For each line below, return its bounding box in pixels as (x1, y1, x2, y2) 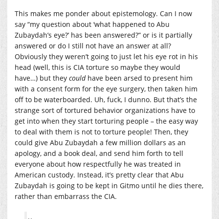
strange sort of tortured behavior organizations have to (15, 105, 195, 115)
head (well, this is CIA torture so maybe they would (15, 62, 180, 72)
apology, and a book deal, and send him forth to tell (15, 148, 183, 158)
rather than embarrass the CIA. (15, 191, 117, 201)
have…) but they (15, 73, 69, 83)
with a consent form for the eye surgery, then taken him (15, 84, 197, 93)
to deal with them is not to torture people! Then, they (15, 127, 188, 136)
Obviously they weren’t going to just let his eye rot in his (15, 51, 198, 61)
